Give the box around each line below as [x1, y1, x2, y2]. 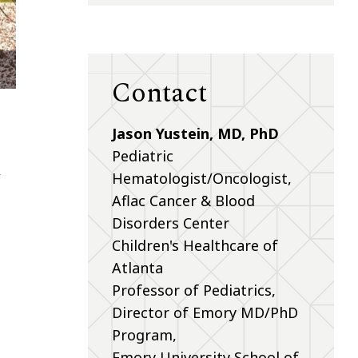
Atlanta [111, 257, 163, 277]
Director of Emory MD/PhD [111, 302, 298, 322]
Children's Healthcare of [111, 235, 278, 255]
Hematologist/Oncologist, [111, 168, 292, 188]
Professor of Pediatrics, [111, 280, 276, 300]
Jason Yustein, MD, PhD [111, 123, 279, 143]
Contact [111, 72, 207, 114]
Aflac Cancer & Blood [111, 190, 255, 210]
